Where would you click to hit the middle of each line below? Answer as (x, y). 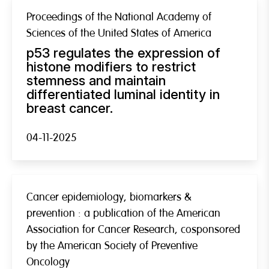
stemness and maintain (96, 80)
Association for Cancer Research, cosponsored (133, 229)
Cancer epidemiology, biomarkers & (109, 197)
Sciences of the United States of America (119, 33)
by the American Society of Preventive (112, 246)
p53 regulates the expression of (123, 53)
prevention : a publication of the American (123, 213)
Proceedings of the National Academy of (119, 17)
